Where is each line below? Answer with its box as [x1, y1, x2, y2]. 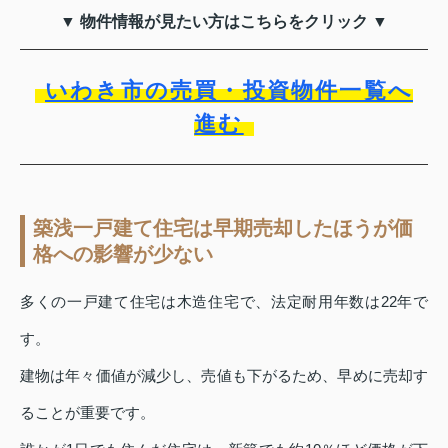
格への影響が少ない [33, 242, 213, 265]
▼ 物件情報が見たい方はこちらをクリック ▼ [60, 12, 388, 30]
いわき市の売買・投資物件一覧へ [45, 77, 413, 103]
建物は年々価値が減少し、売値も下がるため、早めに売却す [20, 366, 428, 384]
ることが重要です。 [20, 403, 155, 421]
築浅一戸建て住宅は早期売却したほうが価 [33, 216, 413, 239]
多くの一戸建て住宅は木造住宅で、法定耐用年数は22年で [20, 292, 428, 310]
